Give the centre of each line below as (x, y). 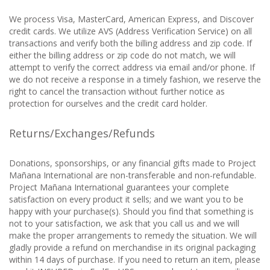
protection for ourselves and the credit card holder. (108, 103)
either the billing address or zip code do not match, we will (122, 55)
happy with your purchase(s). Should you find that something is (131, 211)
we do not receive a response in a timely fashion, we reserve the (135, 79)
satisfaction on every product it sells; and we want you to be (126, 199)
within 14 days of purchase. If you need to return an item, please (135, 259)
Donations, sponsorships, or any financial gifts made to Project (133, 163)
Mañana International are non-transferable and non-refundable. (133, 175)
